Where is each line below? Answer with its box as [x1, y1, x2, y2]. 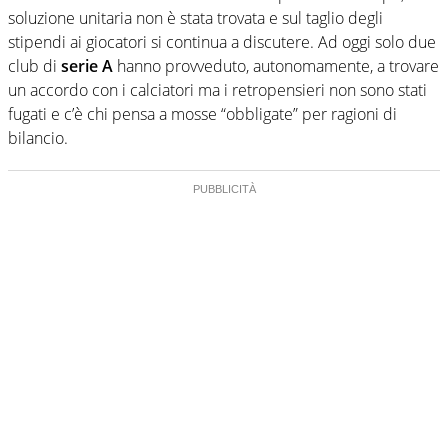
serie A [61, 54, 113, 77]
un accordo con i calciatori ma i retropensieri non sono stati [8, 78, 427, 101]
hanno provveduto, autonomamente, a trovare [113, 54, 439, 77]
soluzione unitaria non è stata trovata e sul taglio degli [8, 6, 383, 29]
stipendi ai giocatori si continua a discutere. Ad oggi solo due [8, 30, 436, 53]
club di [8, 54, 61, 77]
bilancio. [8, 126, 68, 149]
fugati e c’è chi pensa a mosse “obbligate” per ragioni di [8, 102, 397, 125]
